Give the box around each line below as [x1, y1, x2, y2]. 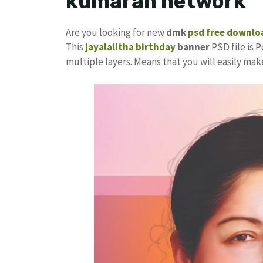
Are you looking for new [66, 25, 166, 39]
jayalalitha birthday [85, 40, 176, 53]
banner [176, 40, 210, 53]
